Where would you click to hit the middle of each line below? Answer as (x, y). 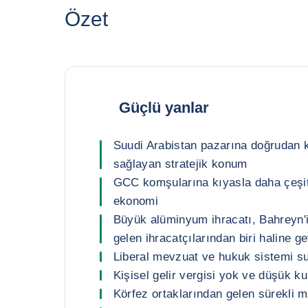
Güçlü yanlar (164, 107)
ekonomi (135, 201)
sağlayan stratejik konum (180, 164)
